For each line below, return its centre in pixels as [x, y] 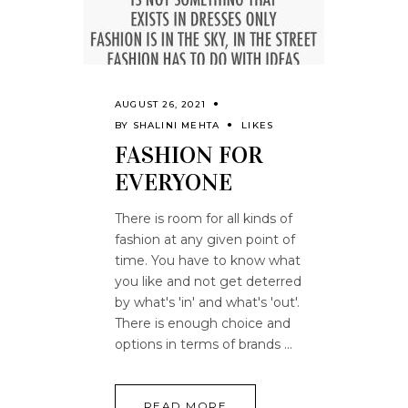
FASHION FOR [189, 155]
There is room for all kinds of [204, 219]
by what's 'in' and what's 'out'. [207, 302]
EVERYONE [173, 183]
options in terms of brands [199, 344]
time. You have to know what [208, 260]
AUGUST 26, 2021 [160, 104]
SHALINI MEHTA [176, 125]
